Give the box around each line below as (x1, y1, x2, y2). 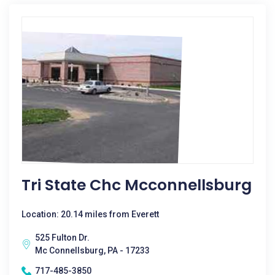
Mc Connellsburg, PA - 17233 (35, 246, 150, 255)
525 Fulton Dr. (35, 233, 90, 242)
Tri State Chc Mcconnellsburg (21, 174, 252, 196)
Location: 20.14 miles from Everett (21, 209, 159, 219)
